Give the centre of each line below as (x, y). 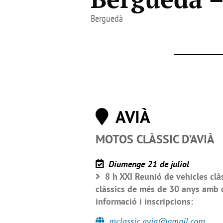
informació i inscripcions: (144, 201)
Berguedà (107, 18)
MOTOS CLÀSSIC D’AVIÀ (155, 139)
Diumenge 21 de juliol (148, 164)
